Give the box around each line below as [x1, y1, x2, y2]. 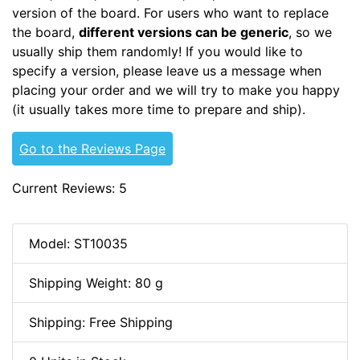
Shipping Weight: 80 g [29, 274, 163, 291]
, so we [288, 23, 332, 40]
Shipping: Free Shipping [29, 313, 173, 330]
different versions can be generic [79, 23, 288, 40]
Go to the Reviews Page [19, 140, 166, 157]
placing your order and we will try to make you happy [12, 81, 340, 98]
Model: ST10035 [29, 235, 128, 252]
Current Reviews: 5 [12, 179, 127, 196]
